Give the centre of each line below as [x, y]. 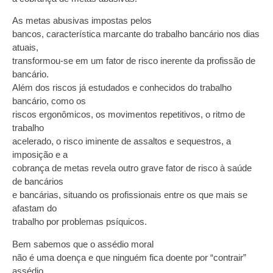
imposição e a [40, 155]
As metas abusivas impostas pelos [82, 21]
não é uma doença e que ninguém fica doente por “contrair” [129, 257]
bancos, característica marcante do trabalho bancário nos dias [136, 34]
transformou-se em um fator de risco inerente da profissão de [134, 61]
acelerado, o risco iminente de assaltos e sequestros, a [122, 141]
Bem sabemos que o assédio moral [83, 244]
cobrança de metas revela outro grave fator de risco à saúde [132, 168]
